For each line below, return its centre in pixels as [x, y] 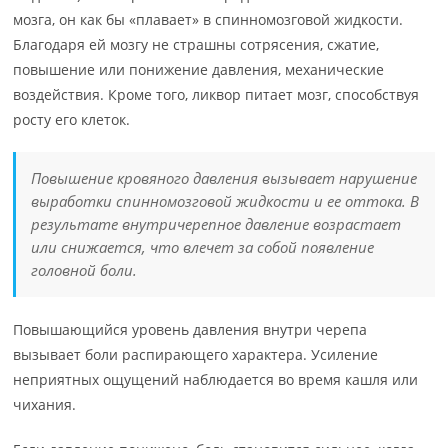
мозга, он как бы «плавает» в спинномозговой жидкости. [208, 19]
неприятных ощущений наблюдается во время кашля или [216, 379]
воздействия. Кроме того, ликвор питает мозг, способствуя [216, 94]
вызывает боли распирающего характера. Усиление [196, 354]
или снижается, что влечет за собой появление [203, 247]
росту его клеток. [72, 119]
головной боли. [84, 270]
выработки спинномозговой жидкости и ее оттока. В [225, 201]
